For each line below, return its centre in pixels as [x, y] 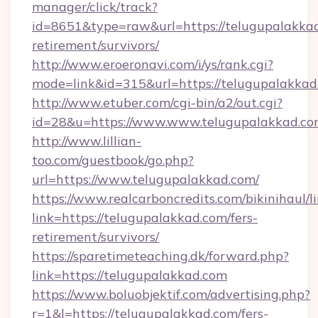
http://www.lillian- [87, 141]
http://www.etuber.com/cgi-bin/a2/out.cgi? [157, 103]
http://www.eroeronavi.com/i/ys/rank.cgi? [153, 64]
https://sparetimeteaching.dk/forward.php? [160, 256]
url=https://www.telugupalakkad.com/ [146, 179]
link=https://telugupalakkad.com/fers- [145, 218]
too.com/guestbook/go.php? [113, 160]
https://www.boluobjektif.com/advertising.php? [171, 294]
